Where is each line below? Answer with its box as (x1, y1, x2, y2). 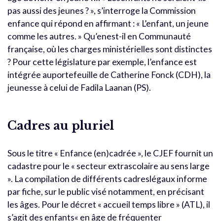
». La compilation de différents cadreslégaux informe (7, 173, 207, 184)
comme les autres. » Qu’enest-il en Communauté (7, 31, 191, 41)
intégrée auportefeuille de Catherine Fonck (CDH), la (7, 69, 211, 80)
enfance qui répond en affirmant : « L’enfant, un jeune (7, 18, 209, 29)
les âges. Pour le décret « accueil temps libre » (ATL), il (7, 199, 210, 210)
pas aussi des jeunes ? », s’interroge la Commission (7, 5, 196, 16)
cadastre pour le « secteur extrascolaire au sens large (7, 160, 210, 171)
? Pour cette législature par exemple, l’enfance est (7, 56, 197, 67)
